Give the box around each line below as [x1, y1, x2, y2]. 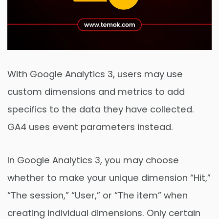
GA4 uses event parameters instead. [7, 120, 173, 133]
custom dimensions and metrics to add [7, 85, 185, 98]
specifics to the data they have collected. [7, 103, 194, 115]
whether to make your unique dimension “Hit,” [7, 171, 211, 184]
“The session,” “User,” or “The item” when [7, 189, 188, 201]
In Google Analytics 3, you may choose [7, 153, 179, 166]
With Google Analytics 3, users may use [7, 67, 183, 80]
